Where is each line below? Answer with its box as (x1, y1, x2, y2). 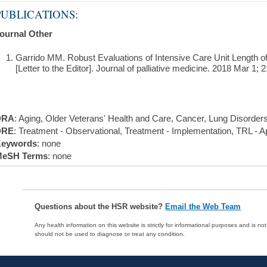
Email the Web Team (165, 202, 241, 211)
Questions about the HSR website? (35, 202, 166, 211)
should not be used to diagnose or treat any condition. (35, 231, 185, 237)
